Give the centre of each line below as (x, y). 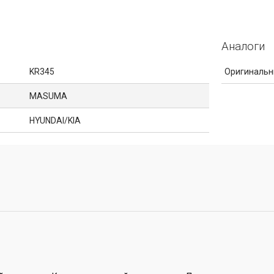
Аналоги (243, 46)
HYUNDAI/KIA (55, 120)
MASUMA (48, 96)
